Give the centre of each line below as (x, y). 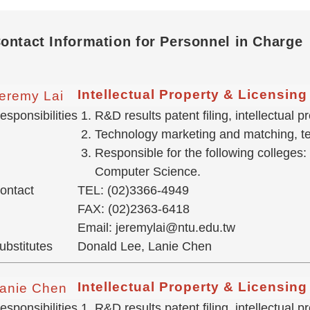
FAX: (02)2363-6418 (133, 209)
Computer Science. (147, 172)
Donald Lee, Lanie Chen (144, 247)
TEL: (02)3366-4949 (133, 191)
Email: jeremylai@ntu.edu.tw (156, 228)
